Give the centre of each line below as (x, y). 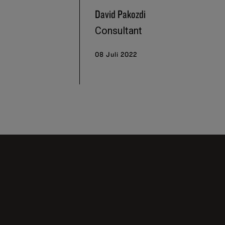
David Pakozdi (121, 14)
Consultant (119, 30)
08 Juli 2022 (116, 54)
